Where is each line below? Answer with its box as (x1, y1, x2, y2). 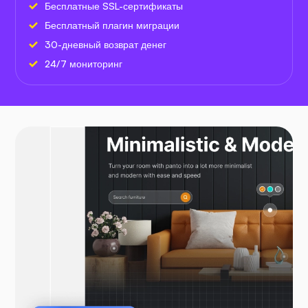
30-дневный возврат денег (45, 38, 166, 50)
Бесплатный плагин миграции (45, 19, 179, 31)
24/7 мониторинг (45, 57, 122, 69)
